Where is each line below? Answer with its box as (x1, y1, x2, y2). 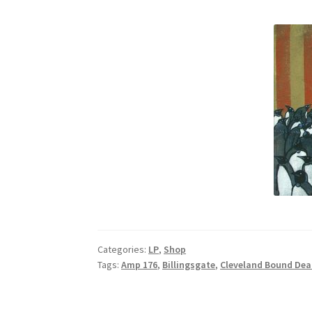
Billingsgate (162, 258, 216, 271)
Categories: (97, 242, 149, 256)
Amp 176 (121, 258, 158, 271)
